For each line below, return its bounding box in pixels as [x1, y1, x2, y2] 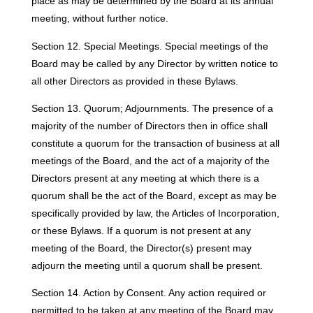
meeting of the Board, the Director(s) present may [31, 242, 252, 254]
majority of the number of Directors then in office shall [31, 120, 268, 132]
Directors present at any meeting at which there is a [31, 173, 259, 184]
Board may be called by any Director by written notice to [31, 57, 278, 69]
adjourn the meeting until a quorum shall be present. [31, 260, 263, 272]
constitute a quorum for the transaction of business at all [31, 138, 279, 150]
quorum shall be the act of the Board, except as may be [31, 190, 277, 202]
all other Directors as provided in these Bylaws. [31, 75, 238, 87]
